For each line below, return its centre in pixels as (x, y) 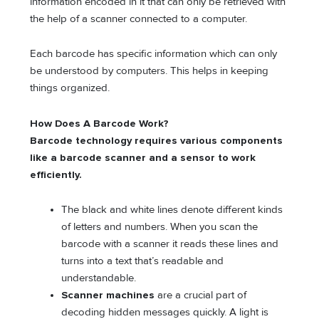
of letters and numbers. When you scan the (160, 227)
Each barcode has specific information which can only (154, 54)
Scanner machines (108, 296)
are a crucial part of (201, 296)
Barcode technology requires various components (157, 140)
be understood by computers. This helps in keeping (150, 71)
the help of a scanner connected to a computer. (139, 19)
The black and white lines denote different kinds (172, 210)
